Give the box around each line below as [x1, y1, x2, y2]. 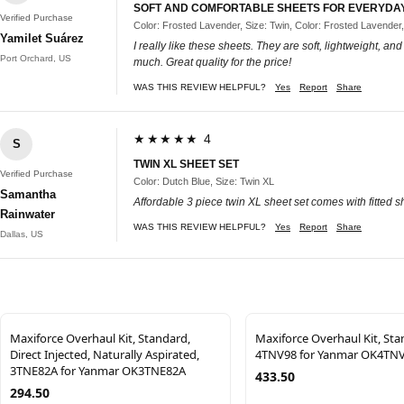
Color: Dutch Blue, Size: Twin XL [133, 175, 274, 187]
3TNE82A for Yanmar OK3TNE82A [10, 362, 186, 379]
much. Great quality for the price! [133, 55, 291, 69]
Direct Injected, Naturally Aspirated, [10, 345, 199, 363]
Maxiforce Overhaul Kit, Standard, [10, 329, 190, 346]
